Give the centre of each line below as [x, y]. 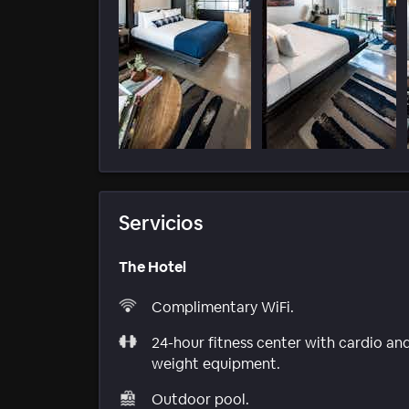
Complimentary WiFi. [223, 307]
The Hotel [152, 267]
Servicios [161, 223]
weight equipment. [216, 363]
